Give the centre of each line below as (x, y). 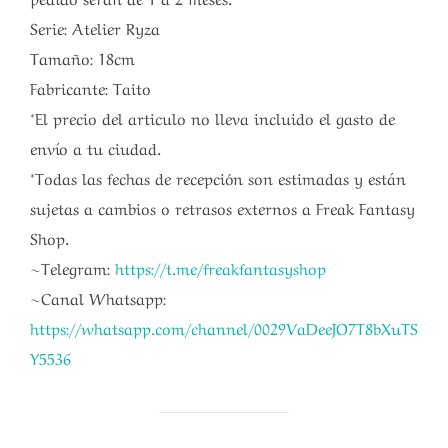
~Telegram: (72, 266)
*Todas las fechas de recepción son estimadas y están (218, 176)
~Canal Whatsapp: (98, 296)
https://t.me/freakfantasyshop (220, 266)
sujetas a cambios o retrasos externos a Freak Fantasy (222, 206)
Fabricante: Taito (90, 86)
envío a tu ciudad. (95, 146)
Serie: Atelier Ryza (95, 26)
